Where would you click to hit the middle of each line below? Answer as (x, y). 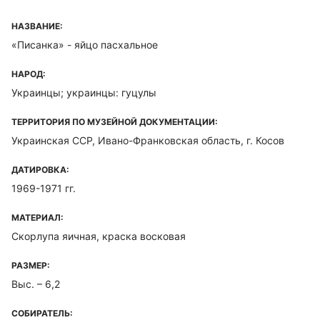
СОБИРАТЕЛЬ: (42, 313)
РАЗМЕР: (31, 265)
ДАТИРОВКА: (40, 170)
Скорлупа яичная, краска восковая (99, 236)
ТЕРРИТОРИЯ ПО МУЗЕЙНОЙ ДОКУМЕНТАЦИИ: (115, 122)
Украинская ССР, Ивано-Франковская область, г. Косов (148, 140)
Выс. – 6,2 (36, 284)
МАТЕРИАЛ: (37, 217)
